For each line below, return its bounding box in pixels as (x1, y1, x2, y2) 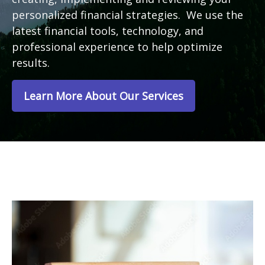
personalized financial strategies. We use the (12, 8, 243, 22)
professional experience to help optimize (12, 40, 222, 54)
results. (12, 56, 56, 70)
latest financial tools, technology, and (12, 24, 203, 38)
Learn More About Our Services (24, 89, 183, 104)
